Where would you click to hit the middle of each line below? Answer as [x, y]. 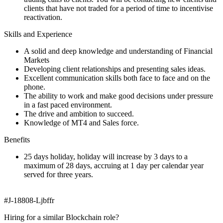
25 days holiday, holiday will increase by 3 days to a [106, 156]
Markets [37, 60]
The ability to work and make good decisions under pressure [118, 96]
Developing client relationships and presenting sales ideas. [115, 69]
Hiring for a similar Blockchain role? [61, 217]
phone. [35, 87]
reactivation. [43, 17]
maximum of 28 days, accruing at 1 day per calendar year [114, 165]
